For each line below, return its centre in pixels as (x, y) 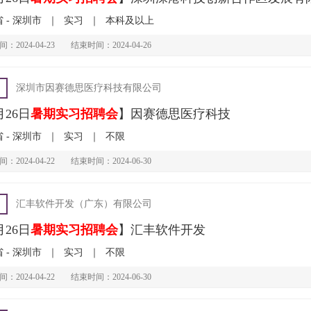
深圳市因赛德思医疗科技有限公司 (89, 88)
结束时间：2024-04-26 (111, 45)
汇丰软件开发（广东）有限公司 (84, 204)
